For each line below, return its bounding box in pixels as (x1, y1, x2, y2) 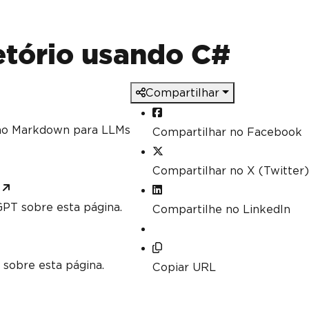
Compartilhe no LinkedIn (152, 203, 290, 216)
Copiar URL (152, 261, 216, 274)
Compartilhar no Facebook (152, 126, 302, 139)
